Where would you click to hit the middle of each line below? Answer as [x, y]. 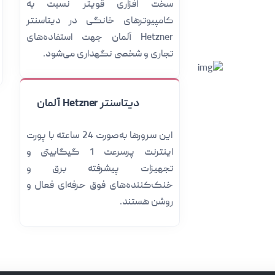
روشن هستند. [146, 203]
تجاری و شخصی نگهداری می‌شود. [108, 55]
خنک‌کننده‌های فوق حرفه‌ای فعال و [99, 186]
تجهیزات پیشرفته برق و [99, 169]
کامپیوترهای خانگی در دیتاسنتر [99, 21]
